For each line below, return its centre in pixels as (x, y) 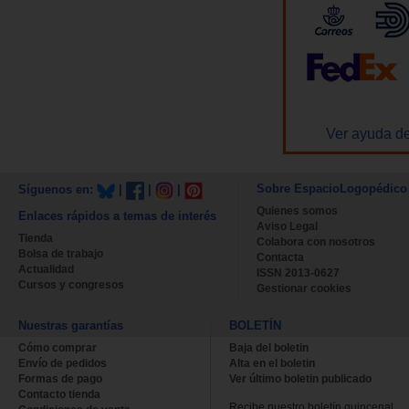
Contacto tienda (59, 395)
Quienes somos (297, 211)
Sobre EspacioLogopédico (332, 189)
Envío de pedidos (63, 364)
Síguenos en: (58, 190)
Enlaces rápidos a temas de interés (117, 216)
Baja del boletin (269, 348)
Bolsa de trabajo (61, 254)
